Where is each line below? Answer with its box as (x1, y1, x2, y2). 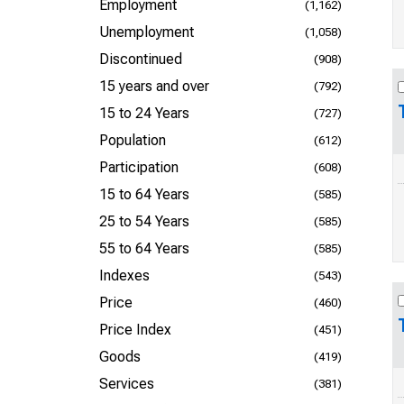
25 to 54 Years (99, 213, 189, 230)
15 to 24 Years (99, 105, 189, 122)
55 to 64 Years (99, 240, 189, 257)
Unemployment (99, 23, 194, 41)
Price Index (99, 321, 171, 338)
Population (99, 132, 166, 149)
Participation (99, 159, 179, 176)
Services (99, 375, 154, 392)
